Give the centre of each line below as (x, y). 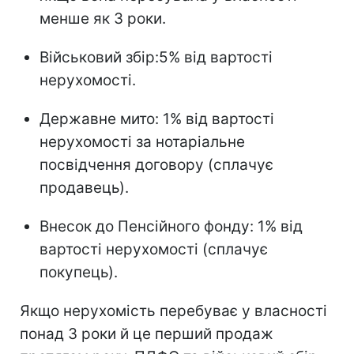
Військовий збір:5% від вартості (156, 57)
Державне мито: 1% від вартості (157, 119)
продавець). (84, 187)
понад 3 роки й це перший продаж (147, 333)
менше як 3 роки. (103, 18)
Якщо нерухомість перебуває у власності (173, 311)
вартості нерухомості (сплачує (154, 249)
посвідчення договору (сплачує (156, 164)
